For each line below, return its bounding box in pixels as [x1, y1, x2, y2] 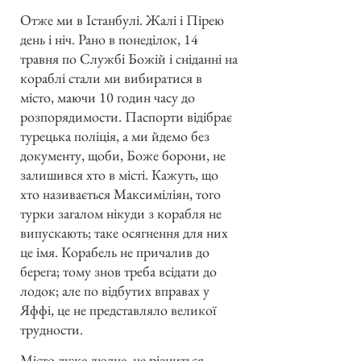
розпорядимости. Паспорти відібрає [20, 106, 232, 126]
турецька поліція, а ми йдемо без [20, 126, 210, 145]
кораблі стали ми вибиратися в [20, 68, 202, 87]
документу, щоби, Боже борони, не [20, 145, 226, 164]
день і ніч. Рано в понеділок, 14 [20, 29, 198, 48]
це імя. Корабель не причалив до [20, 242, 210, 261]
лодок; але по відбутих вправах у [20, 280, 210, 300]
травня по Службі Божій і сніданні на [20, 48, 238, 68]
